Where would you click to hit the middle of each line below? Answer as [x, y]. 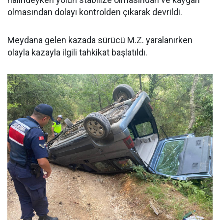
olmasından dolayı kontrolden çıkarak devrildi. [95, 12]
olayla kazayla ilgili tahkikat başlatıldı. [77, 53]
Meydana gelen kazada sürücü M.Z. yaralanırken [100, 40]
